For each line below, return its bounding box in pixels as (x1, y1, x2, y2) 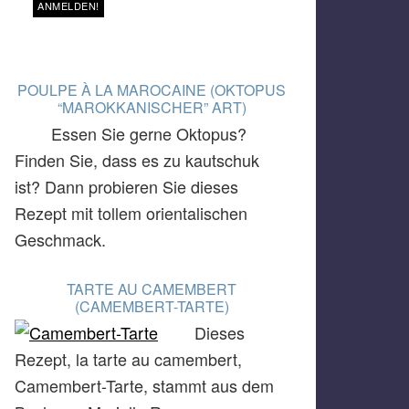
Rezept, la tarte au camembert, (15, 347, 242, 372)
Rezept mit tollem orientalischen (15, 201, 247, 225)
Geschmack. (15, 227, 106, 252)
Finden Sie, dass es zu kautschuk (15, 148, 259, 173)
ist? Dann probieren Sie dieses (15, 174, 238, 199)
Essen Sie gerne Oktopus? (51, 121, 246, 146)
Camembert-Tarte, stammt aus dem (15, 373, 274, 398)
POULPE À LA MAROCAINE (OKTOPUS (17, 79, 286, 101)
